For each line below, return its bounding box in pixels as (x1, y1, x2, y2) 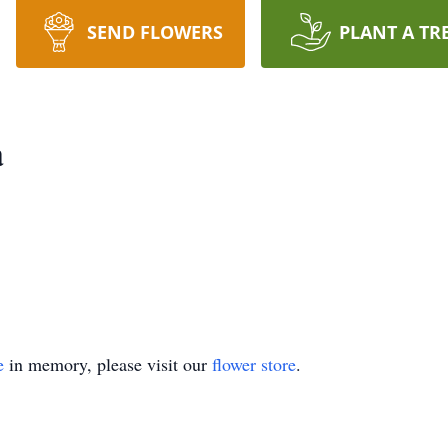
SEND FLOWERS (86, 20, 223, 44)
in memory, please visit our (4, 352, 212, 376)
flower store (212, 352, 296, 376)
